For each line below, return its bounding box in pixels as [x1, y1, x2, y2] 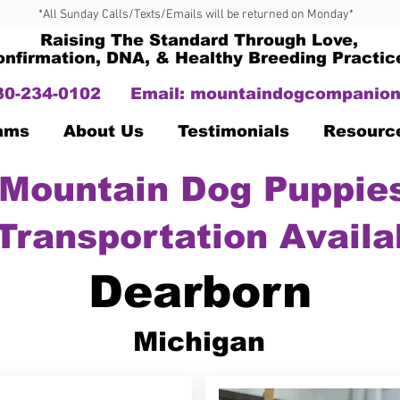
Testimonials [178, 122, 289, 140]
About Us [63, 122, 144, 140]
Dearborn [87, 267, 312, 317]
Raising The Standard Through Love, [40, 31, 358, 49]
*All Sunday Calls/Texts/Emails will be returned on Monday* [37, 7, 354, 22]
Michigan [133, 327, 265, 356]
